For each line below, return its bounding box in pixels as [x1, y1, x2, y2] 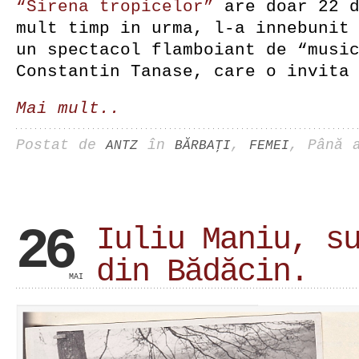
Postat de [16, 136, 106, 153]
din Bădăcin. [96, 253, 308, 290]
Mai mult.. [16, 99, 120, 118]
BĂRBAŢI [175, 138, 231, 153]
